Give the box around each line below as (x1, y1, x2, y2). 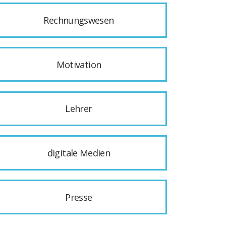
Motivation (56, 58, 101, 71)
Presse (65, 191, 92, 203)
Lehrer (65, 102, 92, 115)
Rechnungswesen (43, 14, 114, 27)
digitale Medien (47, 146, 110, 159)
